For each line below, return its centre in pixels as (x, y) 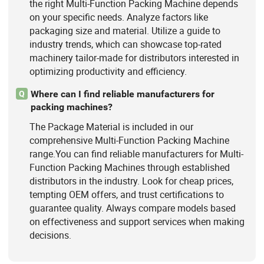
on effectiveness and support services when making (137, 222)
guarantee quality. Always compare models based (132, 208)
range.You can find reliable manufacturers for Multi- (136, 154)
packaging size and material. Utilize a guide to (125, 30)
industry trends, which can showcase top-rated (125, 44)
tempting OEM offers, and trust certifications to (126, 195)
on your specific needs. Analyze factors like (118, 17)
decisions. (50, 235)
